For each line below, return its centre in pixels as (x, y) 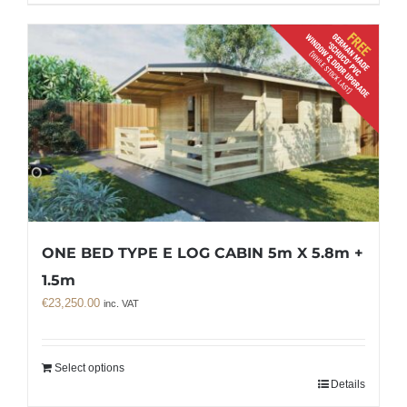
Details (348, 385)
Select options (89, 368)
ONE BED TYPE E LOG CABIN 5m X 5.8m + (203, 253)
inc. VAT (121, 304)
